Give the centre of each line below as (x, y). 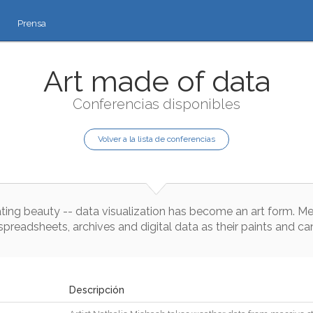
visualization (134, 211)
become (211, 211)
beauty (42, 211)
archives (94, 227)
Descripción (97, 290)
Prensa (32, 23)
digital (156, 227)
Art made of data (156, 81)
